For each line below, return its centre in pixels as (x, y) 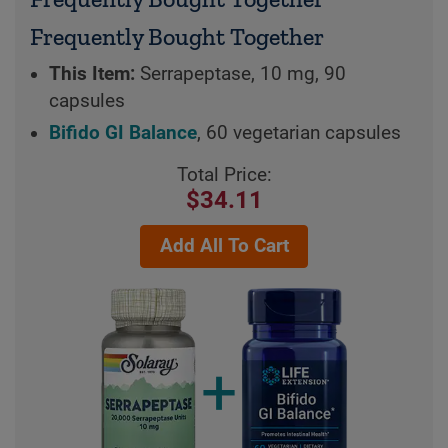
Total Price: (224, 175)
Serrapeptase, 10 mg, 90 (240, 74)
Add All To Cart (224, 246)
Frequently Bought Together (177, 37)
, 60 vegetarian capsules (298, 133)
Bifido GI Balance (122, 133)
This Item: (91, 74)
